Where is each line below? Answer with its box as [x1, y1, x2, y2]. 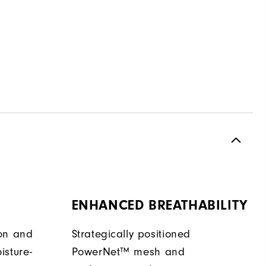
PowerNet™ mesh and [71, 246, 185, 259]
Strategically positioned [71, 228, 191, 241]
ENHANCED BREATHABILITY [71, 197, 248, 214]
